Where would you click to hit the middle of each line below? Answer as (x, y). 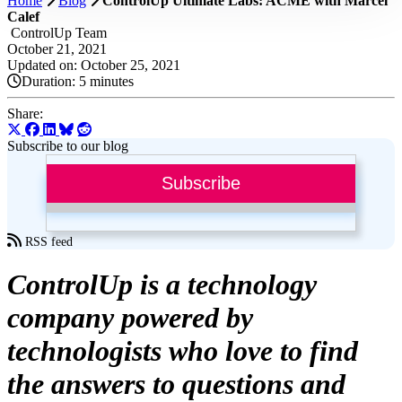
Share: (25, 114)
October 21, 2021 (57, 49)
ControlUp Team (57, 33)
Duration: (50, 81)
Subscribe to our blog (68, 146)
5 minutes (106, 81)
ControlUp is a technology (162, 285)
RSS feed (47, 241)
